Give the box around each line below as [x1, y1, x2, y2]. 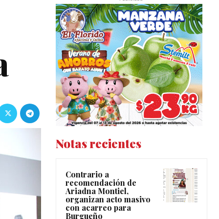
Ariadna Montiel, [66, 185, 129, 196]
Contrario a [66, 169, 109, 179]
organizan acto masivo [66, 194, 151, 204]
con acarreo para [66, 202, 131, 213]
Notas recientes [56, 135, 141, 151]
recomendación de [66, 177, 136, 188]
